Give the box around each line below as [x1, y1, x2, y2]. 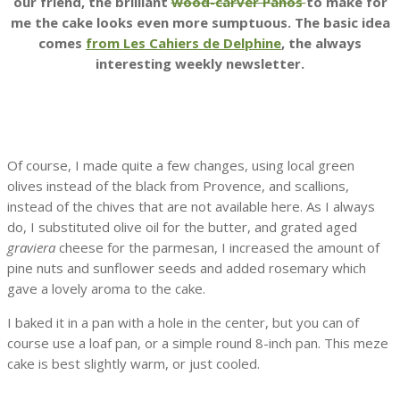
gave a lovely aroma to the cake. [7, 279, 205, 298]
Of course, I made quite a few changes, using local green [7, 156, 354, 175]
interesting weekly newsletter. [96, 54, 304, 73]
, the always [281, 34, 362, 53]
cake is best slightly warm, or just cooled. [7, 354, 260, 373]
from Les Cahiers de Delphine [86, 34, 281, 53]
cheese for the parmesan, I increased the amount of [55, 238, 379, 257]
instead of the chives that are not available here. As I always [7, 197, 375, 216]
